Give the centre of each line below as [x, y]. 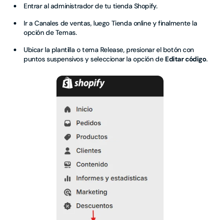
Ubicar [34, 50]
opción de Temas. [50, 32]
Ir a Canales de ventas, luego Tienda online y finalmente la [110, 23]
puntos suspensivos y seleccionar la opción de [94, 59]
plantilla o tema [75, 50]
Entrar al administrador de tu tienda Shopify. [91, 6]
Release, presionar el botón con [146, 50]
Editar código [185, 59]
